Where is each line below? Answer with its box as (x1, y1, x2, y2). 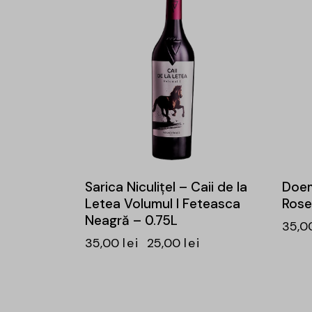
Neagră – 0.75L (85, 211, 178, 229)
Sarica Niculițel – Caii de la (85, 178, 247, 196)
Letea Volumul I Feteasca (85, 194, 240, 212)
